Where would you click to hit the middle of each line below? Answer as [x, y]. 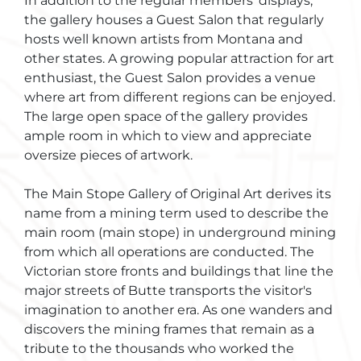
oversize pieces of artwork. [108, 156]
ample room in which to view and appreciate [168, 136]
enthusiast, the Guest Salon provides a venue [170, 78]
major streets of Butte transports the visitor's [168, 291]
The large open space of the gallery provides [166, 117]
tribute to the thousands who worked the [159, 349]
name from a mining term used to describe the [176, 214]
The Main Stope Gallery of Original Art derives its [178, 194]
